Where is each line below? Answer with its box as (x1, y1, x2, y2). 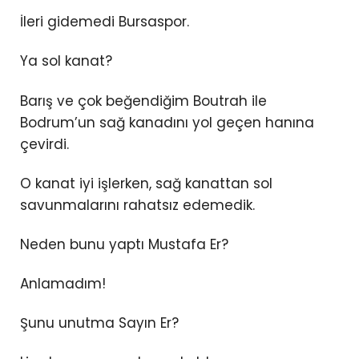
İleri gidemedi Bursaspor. (20, 12, 189, 32)
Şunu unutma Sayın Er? (20, 313, 179, 333)
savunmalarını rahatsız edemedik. (20, 195, 255, 215)
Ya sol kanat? (20, 51, 112, 71)
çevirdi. (20, 134, 69, 154)
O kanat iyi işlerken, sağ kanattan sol (20, 173, 272, 193)
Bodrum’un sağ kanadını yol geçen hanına (20, 112, 314, 132)
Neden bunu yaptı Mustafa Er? (20, 234, 228, 254)
